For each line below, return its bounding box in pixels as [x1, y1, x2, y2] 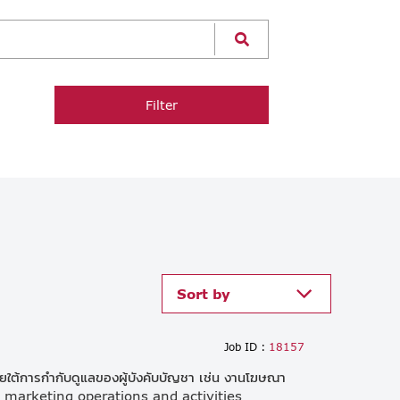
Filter [146, 96, 178, 112]
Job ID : [224, 339, 265, 354]
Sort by [177, 285, 230, 303]
